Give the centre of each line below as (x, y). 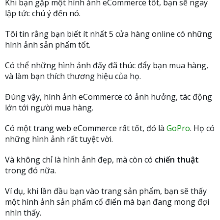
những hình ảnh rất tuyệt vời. (59, 139)
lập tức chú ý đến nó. (43, 13)
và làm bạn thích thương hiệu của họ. (73, 76)
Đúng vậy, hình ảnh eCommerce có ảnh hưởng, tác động (109, 96)
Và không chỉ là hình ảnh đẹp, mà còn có (80, 159)
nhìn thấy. (23, 212)
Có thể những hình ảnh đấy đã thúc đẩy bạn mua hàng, (107, 65)
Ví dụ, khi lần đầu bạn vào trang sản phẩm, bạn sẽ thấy (106, 191)
